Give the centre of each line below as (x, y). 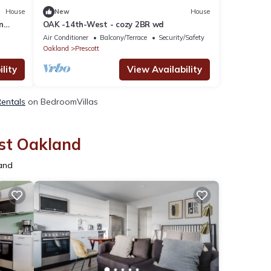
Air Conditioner (65, 37)
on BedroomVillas (62, 101)
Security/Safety (181, 37)
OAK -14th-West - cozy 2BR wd (104, 24)
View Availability (165, 69)
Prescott (87, 48)
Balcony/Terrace (123, 37)
